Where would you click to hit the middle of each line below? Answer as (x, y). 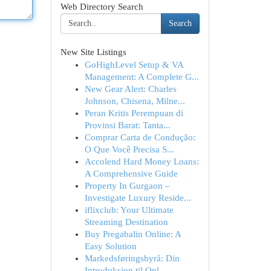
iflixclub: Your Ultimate (129, 210)
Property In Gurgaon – (127, 186)
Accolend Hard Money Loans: (142, 162)
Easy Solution (110, 246)
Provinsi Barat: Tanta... (127, 125)
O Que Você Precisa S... (129, 149)
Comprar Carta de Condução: (140, 137)
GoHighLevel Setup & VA (134, 65)
